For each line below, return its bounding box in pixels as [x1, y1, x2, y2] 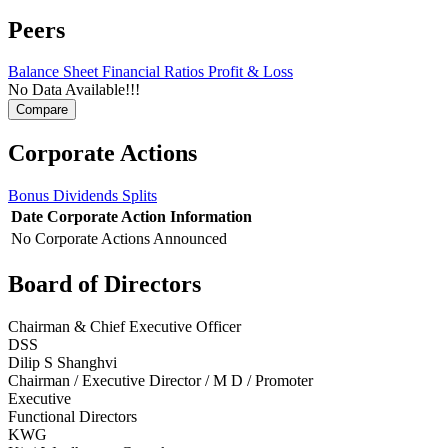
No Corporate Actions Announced [11, 230, 227, 248]
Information [170, 208, 252, 226]
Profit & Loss [208, 63, 293, 81]
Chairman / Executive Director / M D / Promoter [8, 372, 313, 390]
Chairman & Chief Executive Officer [8, 318, 241, 336]
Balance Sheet [8, 63, 102, 81]
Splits [122, 187, 157, 205]
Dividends [53, 187, 122, 205]
